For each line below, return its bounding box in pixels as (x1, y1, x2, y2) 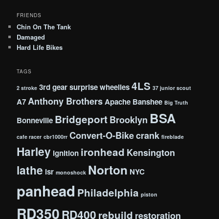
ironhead (81, 145, 125, 159)
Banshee (132, 96, 163, 108)
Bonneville (17, 115, 53, 126)
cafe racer (17, 133, 42, 141)
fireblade (161, 133, 184, 141)
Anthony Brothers (28, 94, 103, 108)
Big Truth (164, 99, 189, 107)
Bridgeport (55, 112, 108, 127)
